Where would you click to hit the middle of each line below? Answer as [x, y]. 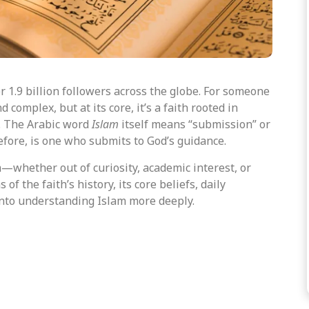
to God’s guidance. [179, 141]
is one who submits [81, 141]
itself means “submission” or [195, 124]
